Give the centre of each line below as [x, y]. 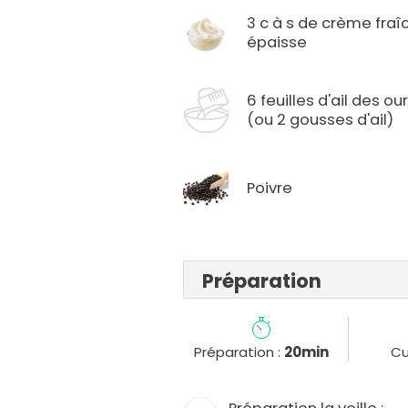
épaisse [277, 43]
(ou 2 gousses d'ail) [321, 120]
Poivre [270, 188]
